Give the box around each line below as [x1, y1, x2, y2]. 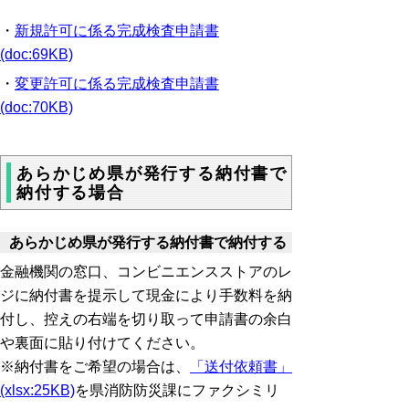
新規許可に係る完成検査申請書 [15, 22, 219, 38]
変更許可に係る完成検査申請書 [15, 75, 219, 91]
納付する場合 [16, 184, 125, 203]
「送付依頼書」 [190, 359, 292, 375]
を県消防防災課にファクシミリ [75, 383, 279, 399]
